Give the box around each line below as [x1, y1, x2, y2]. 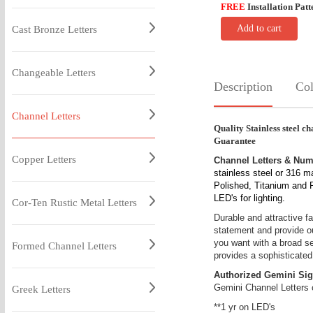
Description [213, 80, 272, 94]
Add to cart [236, 23, 282, 34]
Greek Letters [11, 284, 71, 295]
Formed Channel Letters [11, 240, 117, 252]
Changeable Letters [11, 67, 96, 78]
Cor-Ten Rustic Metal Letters [11, 197, 137, 208]
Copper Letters [11, 154, 76, 165]
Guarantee [213, 136, 256, 146]
